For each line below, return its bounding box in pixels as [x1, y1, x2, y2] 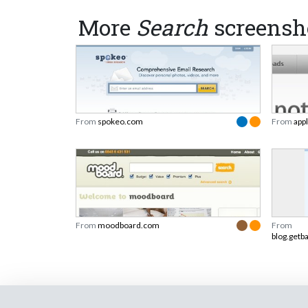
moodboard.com [98, 220, 159, 231]
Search [136, 12, 208, 43]
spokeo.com [98, 116, 143, 127]
